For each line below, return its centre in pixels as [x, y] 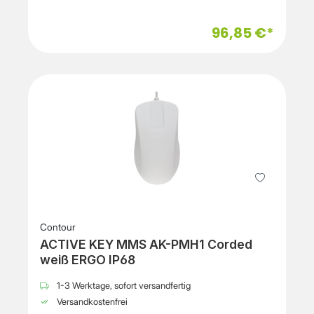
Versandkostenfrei [91, 302]
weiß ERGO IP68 [88, 260]
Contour [58, 227]
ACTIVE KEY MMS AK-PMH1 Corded [146, 245]
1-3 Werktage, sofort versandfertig [123, 286]
